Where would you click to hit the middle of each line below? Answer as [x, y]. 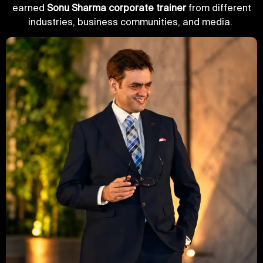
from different [220, 7]
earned [29, 7]
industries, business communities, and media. [131, 21]
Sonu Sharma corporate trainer [117, 7]
